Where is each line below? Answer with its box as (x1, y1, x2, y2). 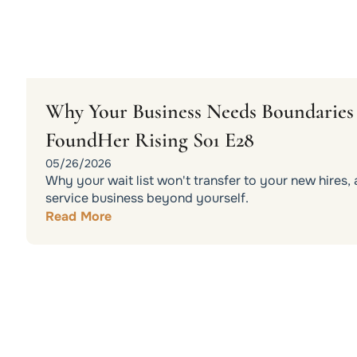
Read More (45, 207, 112, 225)
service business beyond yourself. (45, 189, 249, 206)
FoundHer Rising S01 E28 (45, 127, 254, 152)
